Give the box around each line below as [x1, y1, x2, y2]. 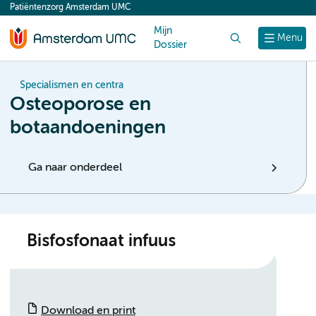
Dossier [154, 40, 187, 50]
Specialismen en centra [20, 80, 123, 90]
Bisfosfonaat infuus [27, 233, 176, 250]
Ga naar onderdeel [28, 162, 122, 174]
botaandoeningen [10, 119, 166, 138]
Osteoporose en [10, 95, 151, 114]
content [17, 6, 56, 17]
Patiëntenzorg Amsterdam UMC [10, 4, 130, 12]
